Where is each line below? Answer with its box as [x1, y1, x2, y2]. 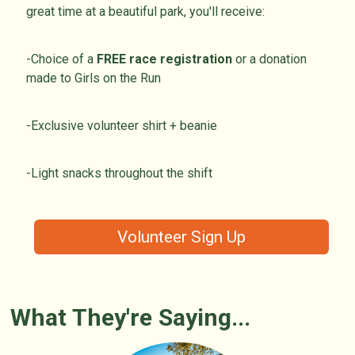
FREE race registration [97, 51, 236, 67]
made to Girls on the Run [26, 70, 162, 86]
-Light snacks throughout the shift [26, 165, 213, 181]
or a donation [235, 51, 307, 67]
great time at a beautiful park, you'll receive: [26, 3, 265, 19]
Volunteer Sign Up [117, 227, 246, 247]
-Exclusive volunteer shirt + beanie [26, 117, 218, 133]
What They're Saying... [10, 303, 251, 331]
